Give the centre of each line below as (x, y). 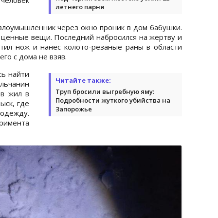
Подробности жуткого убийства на (113, 100)
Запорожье (74, 109)
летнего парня (80, 7)
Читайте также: (83, 80)
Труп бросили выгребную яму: (105, 91)
